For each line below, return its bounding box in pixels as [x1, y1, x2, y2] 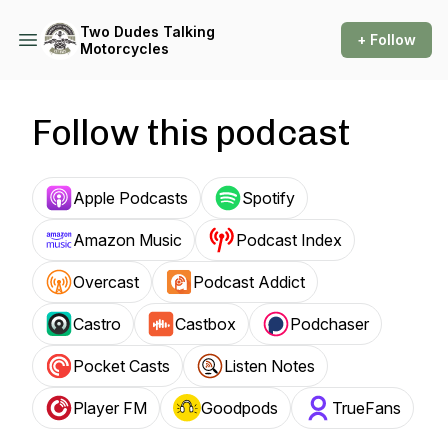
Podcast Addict [193, 272, 305, 292]
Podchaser [290, 314, 369, 334]
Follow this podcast [32, 111, 350, 154]
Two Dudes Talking [80, 23, 215, 40]
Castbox [175, 314, 236, 334]
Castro [73, 314, 121, 334]
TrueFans [332, 398, 401, 418]
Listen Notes [224, 356, 315, 376]
